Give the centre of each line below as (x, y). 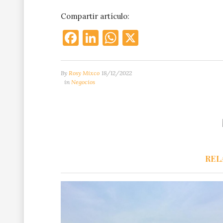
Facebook (113, 38)
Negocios (83, 82)
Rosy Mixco (84, 73)
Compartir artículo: (95, 16)
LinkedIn (131, 38)
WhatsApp (157, 38)
